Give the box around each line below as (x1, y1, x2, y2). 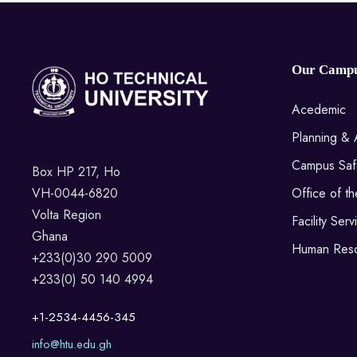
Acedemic (292, 100, 346, 119)
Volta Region (32, 205, 101, 224)
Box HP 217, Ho (32, 162, 120, 181)
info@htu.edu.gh (32, 335, 112, 353)
